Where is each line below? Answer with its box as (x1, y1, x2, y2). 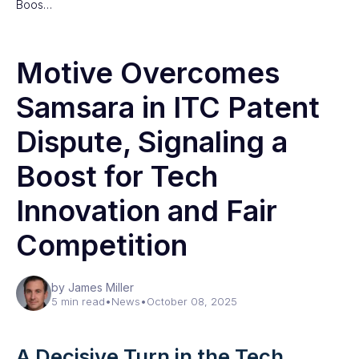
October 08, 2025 (147, 295, 237, 308)
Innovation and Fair (16, 193, 277, 228)
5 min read (51, 295, 105, 308)
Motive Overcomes (16, 55, 280, 91)
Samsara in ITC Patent (16, 90, 320, 125)
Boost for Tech (16, 159, 218, 194)
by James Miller (51, 280, 134, 294)
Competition (16, 228, 188, 263)
